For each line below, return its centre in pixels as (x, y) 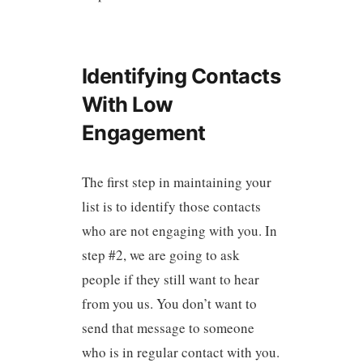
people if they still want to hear (170, 279)
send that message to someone (168, 327)
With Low (127, 104)
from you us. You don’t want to (169, 303)
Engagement (143, 132)
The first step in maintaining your (176, 181)
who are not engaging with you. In (179, 230)
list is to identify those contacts (171, 206)
